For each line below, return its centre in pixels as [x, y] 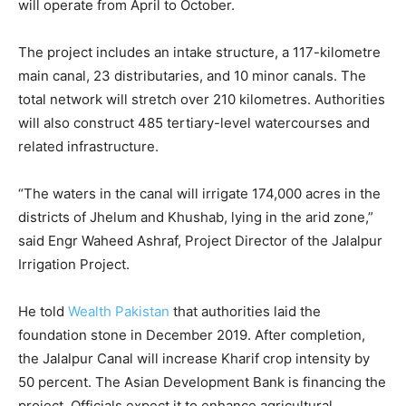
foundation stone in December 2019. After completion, [192, 335]
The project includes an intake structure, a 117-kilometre [199, 53]
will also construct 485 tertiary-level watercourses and [194, 123]
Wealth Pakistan [119, 312]
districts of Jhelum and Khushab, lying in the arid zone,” [196, 217]
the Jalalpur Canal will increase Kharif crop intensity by [194, 359]
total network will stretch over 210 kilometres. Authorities [202, 100]
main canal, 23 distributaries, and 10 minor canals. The [192, 76]
